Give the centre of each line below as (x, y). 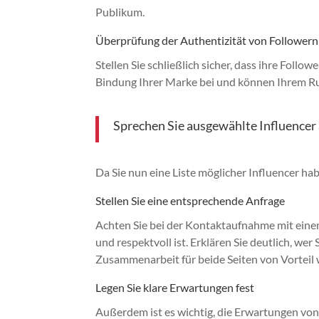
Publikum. (120, 11)
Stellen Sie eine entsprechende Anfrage (190, 200)
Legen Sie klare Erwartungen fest (175, 287)
